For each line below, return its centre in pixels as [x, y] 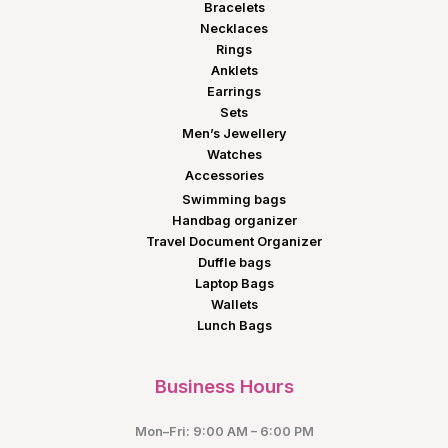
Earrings [234, 91]
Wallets [234, 305]
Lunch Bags [234, 326]
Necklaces [234, 28]
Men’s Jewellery [234, 133]
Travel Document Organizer [234, 242]
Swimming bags [234, 200]
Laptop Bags [234, 284]
